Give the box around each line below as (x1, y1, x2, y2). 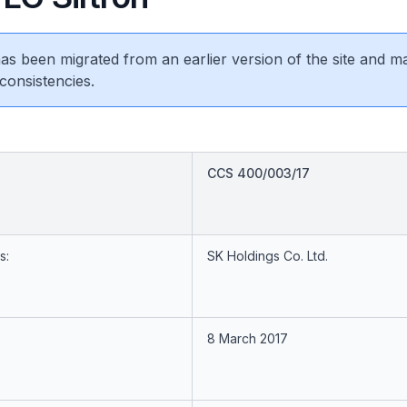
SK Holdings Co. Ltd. (206, 248, 328, 263)
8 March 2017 (206, 331, 288, 346)
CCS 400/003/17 (206, 165, 310, 181)
